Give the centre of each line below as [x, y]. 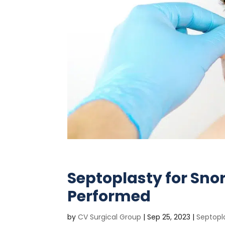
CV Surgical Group [110, 217]
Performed [109, 197]
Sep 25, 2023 [169, 217]
